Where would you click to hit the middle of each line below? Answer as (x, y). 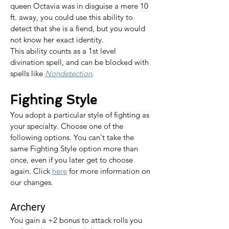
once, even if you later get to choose (73, 160)
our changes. (32, 182)
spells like (28, 73)
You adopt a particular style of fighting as (81, 115)
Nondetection (68, 73)
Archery (28, 207)
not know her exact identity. (57, 40)
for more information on (110, 171)
